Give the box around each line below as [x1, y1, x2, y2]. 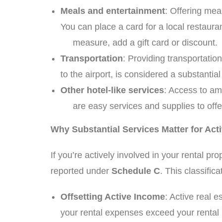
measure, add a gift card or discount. [60, 38, 220, 48]
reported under [51, 166, 111, 176]
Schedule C [111, 166, 160, 176]
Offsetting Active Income [60, 192, 165, 202]
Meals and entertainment [60, 6, 165, 16]
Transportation [60, 54, 123, 63]
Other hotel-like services [60, 85, 164, 95]
